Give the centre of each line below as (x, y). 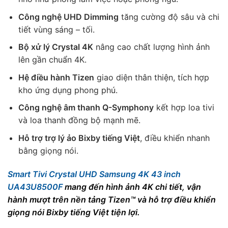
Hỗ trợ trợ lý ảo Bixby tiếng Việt (79, 138)
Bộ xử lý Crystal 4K (55, 47)
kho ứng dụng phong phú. (68, 90)
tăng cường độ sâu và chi (169, 17)
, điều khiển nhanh (175, 138)
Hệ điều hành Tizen (56, 77)
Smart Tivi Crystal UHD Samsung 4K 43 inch (94, 174)
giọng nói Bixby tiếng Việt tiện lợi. (74, 212)
